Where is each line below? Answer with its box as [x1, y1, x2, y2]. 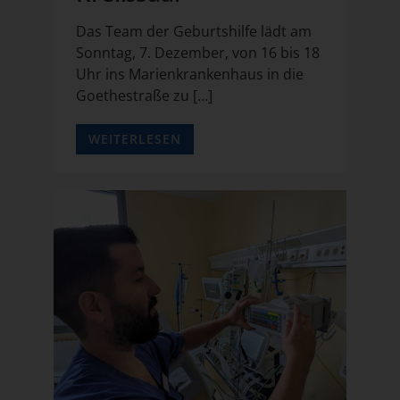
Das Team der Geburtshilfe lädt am [76, 21, 312, 41]
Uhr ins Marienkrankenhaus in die [76, 63, 304, 84]
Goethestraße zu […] [76, 85, 212, 105]
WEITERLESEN [88, 129, 181, 147]
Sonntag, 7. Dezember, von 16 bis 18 [76, 42, 320, 62]
